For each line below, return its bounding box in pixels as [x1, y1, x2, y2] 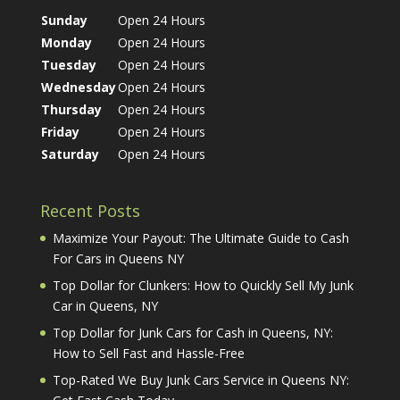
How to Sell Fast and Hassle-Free [52, 344, 245, 362]
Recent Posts [39, 199, 140, 221]
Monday [40, 34, 92, 52]
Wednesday [40, 79, 116, 96]
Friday [40, 123, 79, 141]
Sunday [40, 12, 87, 29]
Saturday [40, 146, 99, 163]
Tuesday [40, 56, 96, 74]
